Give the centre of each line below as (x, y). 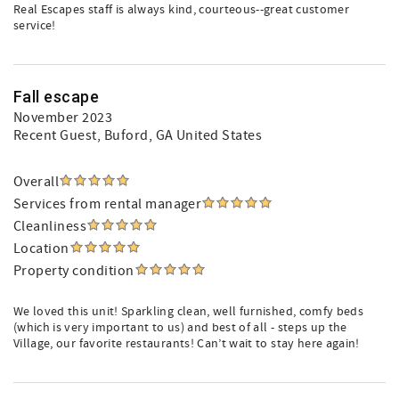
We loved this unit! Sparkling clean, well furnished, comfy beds (189, 312)
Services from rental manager (108, 204)
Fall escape (57, 97)
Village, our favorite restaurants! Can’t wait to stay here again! (187, 344)
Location (41, 248)
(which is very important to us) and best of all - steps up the (180, 328)
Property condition (74, 271)
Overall (37, 182)
